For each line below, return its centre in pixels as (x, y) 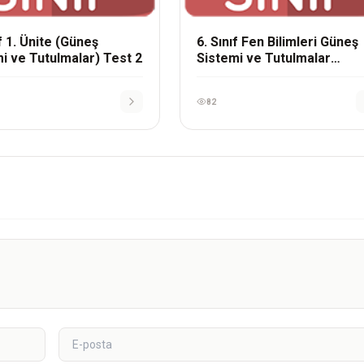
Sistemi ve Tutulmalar (264, 58)
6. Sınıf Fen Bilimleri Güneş (277, 42)
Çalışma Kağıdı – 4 (251, 74)
